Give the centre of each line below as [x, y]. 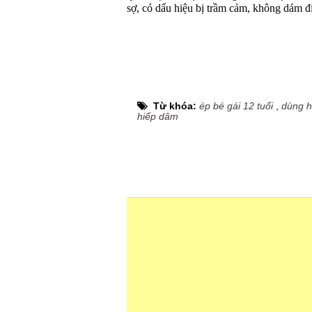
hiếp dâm [158, 116]
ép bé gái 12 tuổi [236, 106]
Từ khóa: [176, 106]
